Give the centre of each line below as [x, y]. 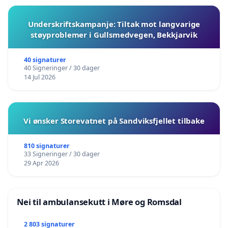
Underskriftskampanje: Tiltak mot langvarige [114, 24]
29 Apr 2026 [41, 163]
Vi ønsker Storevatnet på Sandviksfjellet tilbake [114, 121]
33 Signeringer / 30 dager [62, 154]
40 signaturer [45, 60]
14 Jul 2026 [39, 77]
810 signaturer [47, 146]
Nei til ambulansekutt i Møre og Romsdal [99, 202]
